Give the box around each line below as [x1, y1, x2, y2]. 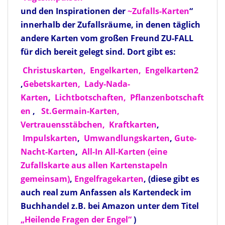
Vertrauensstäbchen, [21, 119, 105, 131]
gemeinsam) [21, 173, 70, 185]
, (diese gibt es [144, 173, 199, 185]
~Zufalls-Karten [128, 6, 189, 17]
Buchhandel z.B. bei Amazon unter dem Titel [21, 200, 201, 212]
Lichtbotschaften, [55, 92, 128, 103]
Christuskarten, [23, 65, 86, 76]
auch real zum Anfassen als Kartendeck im [21, 187, 191, 198]
